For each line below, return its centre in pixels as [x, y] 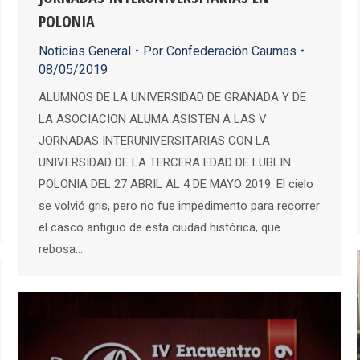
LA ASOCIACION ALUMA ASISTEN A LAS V [153, 119]
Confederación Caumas [231, 51]
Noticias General [85, 51]
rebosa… [61, 249]
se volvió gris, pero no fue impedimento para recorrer [179, 205]
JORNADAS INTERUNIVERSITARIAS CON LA [154, 140]
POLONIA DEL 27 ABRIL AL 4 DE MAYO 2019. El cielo [176, 184]
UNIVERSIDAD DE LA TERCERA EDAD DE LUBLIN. [166, 162]
